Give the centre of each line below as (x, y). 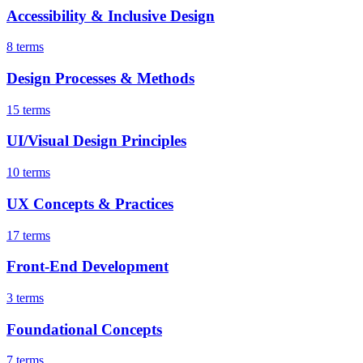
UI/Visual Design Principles (96, 141)
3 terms (25, 298)
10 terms (28, 173)
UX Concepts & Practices (90, 203)
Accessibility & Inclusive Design (111, 15)
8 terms (25, 47)
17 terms (28, 235)
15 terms (28, 109)
